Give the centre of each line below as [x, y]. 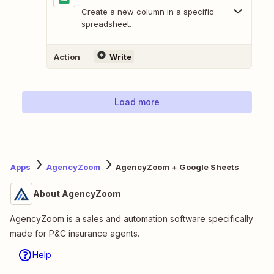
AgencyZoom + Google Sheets [177, 167]
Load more [137, 102]
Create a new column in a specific [148, 12]
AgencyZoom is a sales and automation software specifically [131, 219]
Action [67, 57]
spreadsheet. [106, 24]
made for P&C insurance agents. [75, 234]
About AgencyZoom [77, 194]
